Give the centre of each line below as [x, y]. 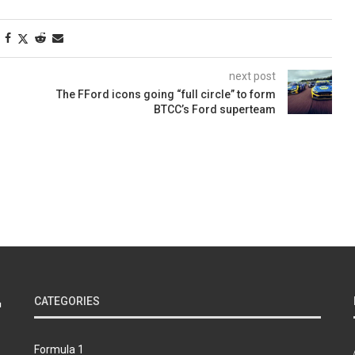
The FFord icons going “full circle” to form [166, 95]
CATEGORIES [67, 302]
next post [252, 76]
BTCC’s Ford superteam [214, 110]
